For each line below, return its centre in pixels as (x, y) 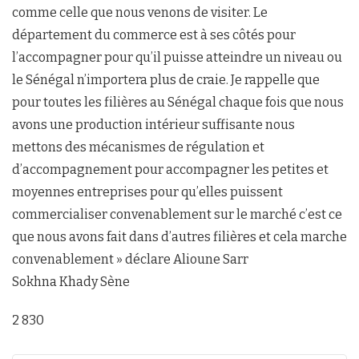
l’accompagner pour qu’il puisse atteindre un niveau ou (177, 57)
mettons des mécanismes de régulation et (138, 147)
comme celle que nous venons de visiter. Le (140, 12)
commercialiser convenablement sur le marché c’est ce (177, 214)
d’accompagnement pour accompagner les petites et (170, 169)
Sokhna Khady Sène (71, 282)
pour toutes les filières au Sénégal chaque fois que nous (178, 102)
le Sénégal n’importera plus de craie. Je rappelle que (166, 80)
